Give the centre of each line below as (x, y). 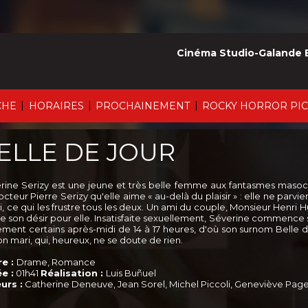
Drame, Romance (56, 262)
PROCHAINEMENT (143, 106)
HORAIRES (56, 106)
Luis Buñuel (131, 273)
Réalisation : (73, 273)
